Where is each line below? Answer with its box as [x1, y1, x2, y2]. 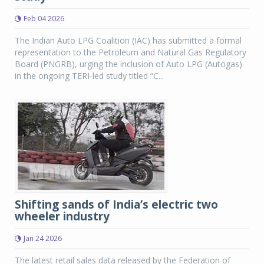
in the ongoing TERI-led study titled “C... [15, 70, 164, 81]
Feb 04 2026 [24, 14, 64, 24]
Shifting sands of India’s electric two [15, 197, 218, 212]
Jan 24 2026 [24, 233, 62, 243]
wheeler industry [15, 209, 110, 224]
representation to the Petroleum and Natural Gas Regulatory [15, 47, 246, 58]
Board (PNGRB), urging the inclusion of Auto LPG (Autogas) [15, 58, 242, 70]
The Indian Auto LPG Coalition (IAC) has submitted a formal [15, 35, 242, 46]
